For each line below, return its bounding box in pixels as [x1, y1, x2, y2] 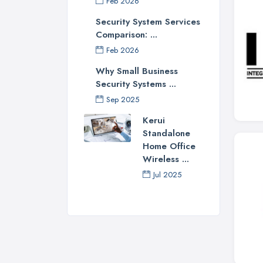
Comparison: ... [96, 28, 157, 42]
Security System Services [96, 15, 200, 29]
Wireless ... [143, 153, 189, 166]
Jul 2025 [153, 169, 181, 181]
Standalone [143, 127, 190, 140]
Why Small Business [96, 65, 178, 78]
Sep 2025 [106, 94, 139, 106]
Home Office [143, 140, 195, 153]
